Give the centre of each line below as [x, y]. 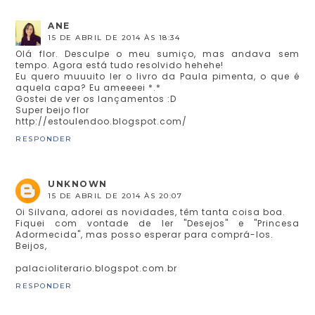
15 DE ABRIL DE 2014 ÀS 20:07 [115, 195]
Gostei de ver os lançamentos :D [96, 98]
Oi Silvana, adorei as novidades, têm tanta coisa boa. [151, 212]
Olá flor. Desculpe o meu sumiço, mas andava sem [157, 53]
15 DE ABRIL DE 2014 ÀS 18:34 [114, 37]
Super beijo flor [53, 110]
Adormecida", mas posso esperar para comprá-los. [145, 234]
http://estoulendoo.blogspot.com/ [102, 121]
